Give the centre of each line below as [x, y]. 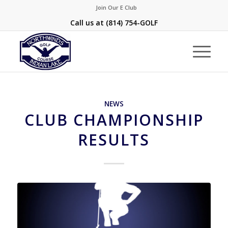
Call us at [88, 23]
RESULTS [114, 140]
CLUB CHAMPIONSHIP [114, 120]
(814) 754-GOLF [132, 23]
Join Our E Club [117, 7]
